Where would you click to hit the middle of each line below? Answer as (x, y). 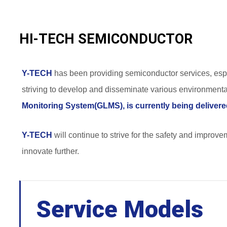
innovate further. (50, 152)
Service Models (120, 209)
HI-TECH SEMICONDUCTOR (106, 39)
